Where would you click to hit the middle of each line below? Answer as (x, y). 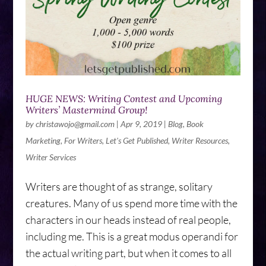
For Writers (83, 140)
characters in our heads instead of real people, (128, 219)
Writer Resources (199, 140)
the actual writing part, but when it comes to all (128, 253)
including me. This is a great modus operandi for (132, 236)
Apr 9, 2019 (141, 123)
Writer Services (50, 157)
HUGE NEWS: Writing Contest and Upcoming (123, 98)
